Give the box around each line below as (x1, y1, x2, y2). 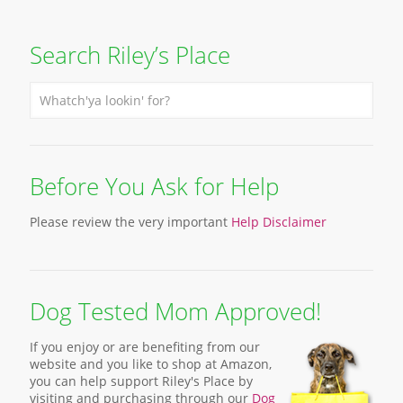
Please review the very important (30, 212, 231, 230)
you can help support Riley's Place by (30, 372, 253, 390)
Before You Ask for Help (30, 169, 279, 202)
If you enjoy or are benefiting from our (30, 337, 260, 355)
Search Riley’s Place (30, 38, 230, 71)
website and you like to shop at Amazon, (30, 354, 272, 372)
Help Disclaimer (231, 212, 327, 230)
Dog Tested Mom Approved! (30, 294, 321, 327)
